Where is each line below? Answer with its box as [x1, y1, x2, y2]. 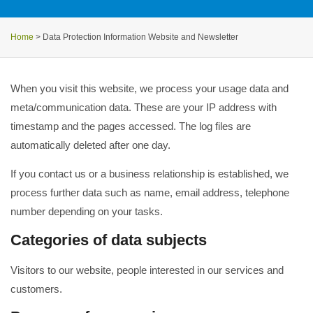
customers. [10, 282, 62, 295]
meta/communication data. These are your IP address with [10, 101, 277, 114]
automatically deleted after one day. [10, 139, 170, 152]
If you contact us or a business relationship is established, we [10, 168, 289, 180]
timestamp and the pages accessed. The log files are [10, 120, 251, 133]
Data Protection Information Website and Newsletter [43, 32, 238, 43]
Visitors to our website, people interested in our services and [10, 263, 284, 276]
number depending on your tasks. [10, 205, 163, 218]
